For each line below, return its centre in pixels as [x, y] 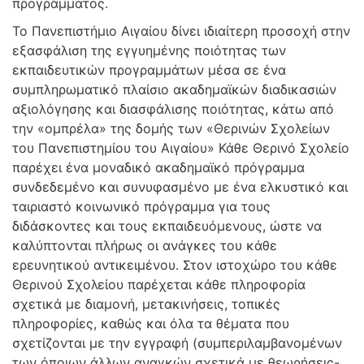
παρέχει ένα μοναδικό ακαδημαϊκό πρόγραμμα [158, 167]
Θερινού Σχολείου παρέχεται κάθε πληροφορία [159, 284]
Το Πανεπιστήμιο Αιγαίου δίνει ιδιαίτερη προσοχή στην [181, 31]
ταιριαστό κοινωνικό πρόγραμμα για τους [141, 206]
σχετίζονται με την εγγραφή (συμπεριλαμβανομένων [177, 343]
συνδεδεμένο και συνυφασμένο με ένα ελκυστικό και [180, 187]
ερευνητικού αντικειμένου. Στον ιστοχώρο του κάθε [175, 265]
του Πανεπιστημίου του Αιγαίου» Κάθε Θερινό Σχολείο [181, 148]
